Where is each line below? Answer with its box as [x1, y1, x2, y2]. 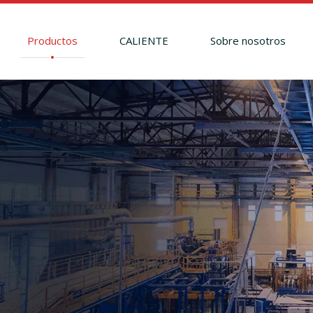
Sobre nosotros [210, 34, 286, 48]
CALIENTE [119, 34, 168, 48]
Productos [27, 34, 78, 48]
